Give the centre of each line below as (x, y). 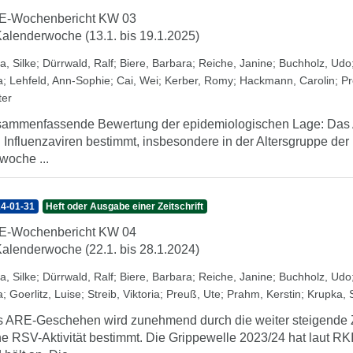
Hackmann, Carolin (287, 80)
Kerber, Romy (199, 80)
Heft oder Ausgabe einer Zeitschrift (125, 206)
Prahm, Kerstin (264, 294)
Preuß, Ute (193, 294)
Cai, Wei (137, 80)
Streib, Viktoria (124, 294)
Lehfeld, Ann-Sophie (60, 80)
